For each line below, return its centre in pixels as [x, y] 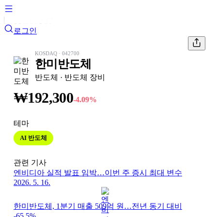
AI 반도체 [33, 138]
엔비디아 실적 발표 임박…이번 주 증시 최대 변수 [98, 173]
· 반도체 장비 [82, 77]
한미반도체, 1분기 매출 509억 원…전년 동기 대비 [98, 206]
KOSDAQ [46, 53]
